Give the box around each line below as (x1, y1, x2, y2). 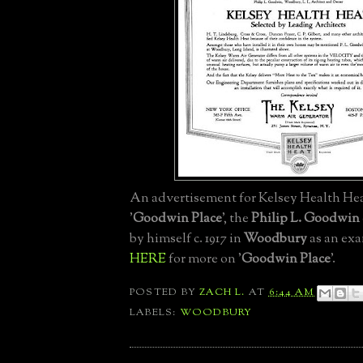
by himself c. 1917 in (130, 229, 244, 250)
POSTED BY (130, 285, 200, 301)
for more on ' (166, 250, 241, 270)
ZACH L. (199, 285, 246, 301)
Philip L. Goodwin (251, 209, 360, 229)
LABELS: (130, 305, 180, 320)
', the (222, 209, 251, 229)
